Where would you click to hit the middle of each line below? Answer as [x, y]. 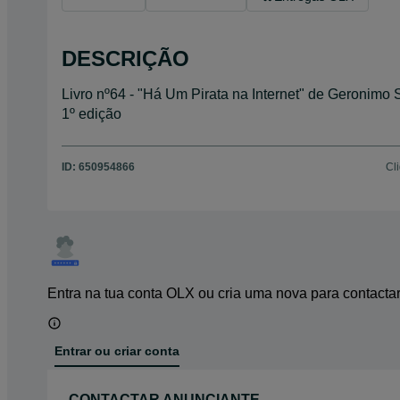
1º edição [92, 113]
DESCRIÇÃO [125, 58]
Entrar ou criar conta [117, 351]
